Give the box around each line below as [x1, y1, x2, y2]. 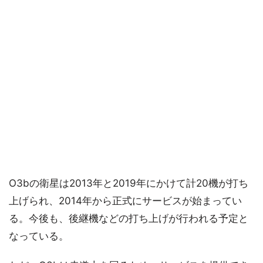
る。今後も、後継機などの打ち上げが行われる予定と [9, 212, 248, 224]
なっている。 [9, 230, 69, 242]
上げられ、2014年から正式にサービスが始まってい [9, 194, 242, 207]
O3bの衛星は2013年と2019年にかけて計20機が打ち [9, 177, 248, 189]
